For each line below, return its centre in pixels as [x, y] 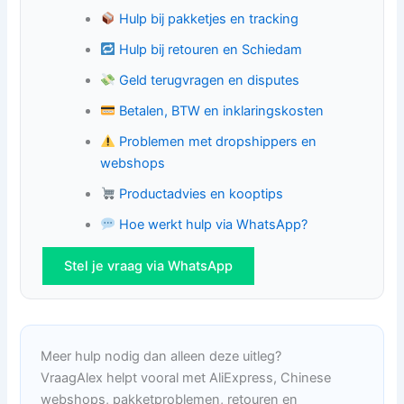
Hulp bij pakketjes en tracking [208, 18]
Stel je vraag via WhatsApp [149, 266]
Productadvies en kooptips [201, 193]
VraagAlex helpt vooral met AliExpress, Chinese [186, 377]
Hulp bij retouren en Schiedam [210, 49]
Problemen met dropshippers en [217, 141]
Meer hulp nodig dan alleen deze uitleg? [161, 356]
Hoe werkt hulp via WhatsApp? [213, 224]
